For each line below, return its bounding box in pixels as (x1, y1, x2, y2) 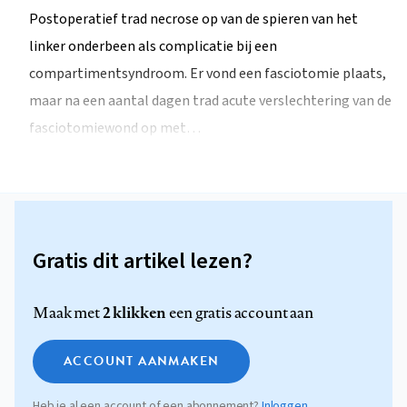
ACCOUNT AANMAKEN (64, 351, 220, 371)
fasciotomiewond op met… (29, 118, 201, 139)
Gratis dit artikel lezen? (33, 244, 253, 277)
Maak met (33, 302, 103, 323)
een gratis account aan (166, 302, 313, 323)
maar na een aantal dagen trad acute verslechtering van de (29, 91, 392, 112)
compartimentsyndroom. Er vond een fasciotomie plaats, (29, 64, 386, 84)
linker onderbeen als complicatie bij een (29, 36, 277, 57)
